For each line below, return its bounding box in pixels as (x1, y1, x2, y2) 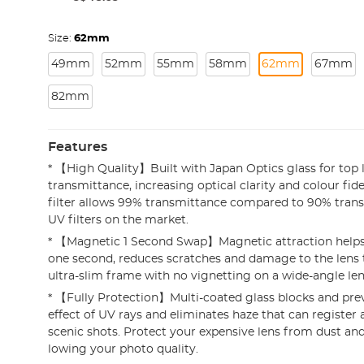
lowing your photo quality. (47, 343, 198, 355)
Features (47, 141, 107, 154)
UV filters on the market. (47, 214, 188, 227)
